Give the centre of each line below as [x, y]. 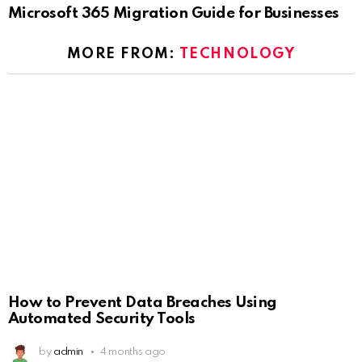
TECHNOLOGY [237, 54]
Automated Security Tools [102, 318]
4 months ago [133, 351]
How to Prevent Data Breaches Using [143, 302]
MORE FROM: [123, 54]
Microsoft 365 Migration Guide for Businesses [174, 13]
